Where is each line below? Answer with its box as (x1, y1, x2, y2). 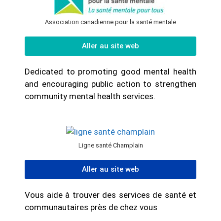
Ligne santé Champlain (78, 141, 143, 149)
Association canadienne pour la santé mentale (45, 18, 176, 26)
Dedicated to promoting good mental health (25, 67, 196, 77)
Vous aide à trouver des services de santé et (25, 189, 196, 200)
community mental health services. (25, 91, 155, 102)
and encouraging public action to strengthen (25, 79, 196, 89)
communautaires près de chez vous (25, 202, 157, 212)
